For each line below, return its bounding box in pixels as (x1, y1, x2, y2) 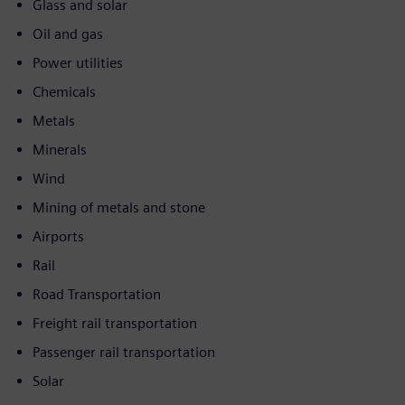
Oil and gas (33, 25, 103, 42)
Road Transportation (33, 286, 161, 303)
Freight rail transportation (33, 315, 197, 332)
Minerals (33, 141, 87, 158)
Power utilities (33, 54, 123, 71)
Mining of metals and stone (33, 199, 205, 216)
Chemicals (33, 83, 96, 100)
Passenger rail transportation (33, 344, 215, 361)
